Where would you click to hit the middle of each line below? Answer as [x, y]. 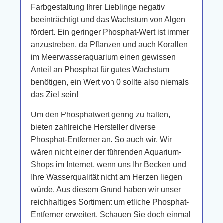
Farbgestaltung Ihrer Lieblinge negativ [98, 7]
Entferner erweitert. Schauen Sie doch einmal [111, 214]
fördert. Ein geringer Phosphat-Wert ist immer [110, 32]
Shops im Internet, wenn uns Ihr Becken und [109, 165]
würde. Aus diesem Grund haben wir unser [106, 189]
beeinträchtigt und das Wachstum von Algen [108, 20]
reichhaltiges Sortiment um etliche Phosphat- [110, 202]
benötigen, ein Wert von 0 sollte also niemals [110, 82]
